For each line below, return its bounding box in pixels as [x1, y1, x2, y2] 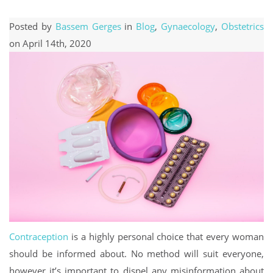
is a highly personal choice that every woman [68, 230, 264, 243]
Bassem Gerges [55, 20, 121, 32]
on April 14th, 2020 [9, 37, 91, 49]
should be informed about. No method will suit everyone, [9, 247, 264, 260]
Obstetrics [221, 20, 264, 32]
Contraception [9, 230, 68, 243]
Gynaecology [161, 20, 216, 32]
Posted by [9, 20, 55, 32]
